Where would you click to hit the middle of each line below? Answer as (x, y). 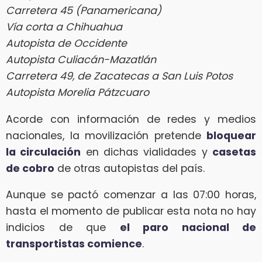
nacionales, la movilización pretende (106, 135)
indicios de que (63, 228)
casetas (235, 152)
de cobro (30, 168)
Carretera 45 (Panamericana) (84, 11)
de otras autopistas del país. (130, 168)
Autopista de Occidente (66, 44)
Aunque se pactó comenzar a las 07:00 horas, (131, 195)
